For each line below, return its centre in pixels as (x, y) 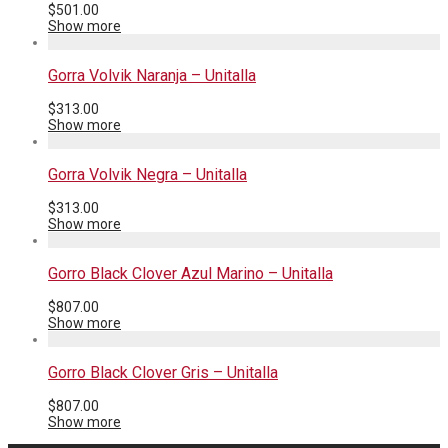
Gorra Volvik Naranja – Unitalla (152, 75)
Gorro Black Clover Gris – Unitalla (163, 372)
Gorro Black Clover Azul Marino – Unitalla (190, 273)
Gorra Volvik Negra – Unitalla (147, 174)
